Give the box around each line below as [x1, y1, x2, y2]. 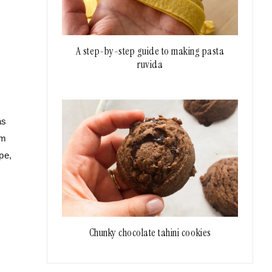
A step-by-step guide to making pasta [75, 44, 225, 58]
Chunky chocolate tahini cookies [89, 226, 211, 240]
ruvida [137, 58, 163, 72]
